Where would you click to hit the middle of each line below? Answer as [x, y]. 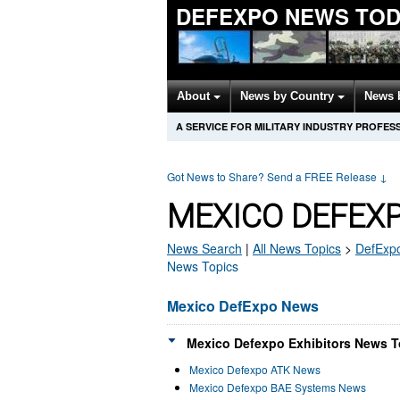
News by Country [289, 96]
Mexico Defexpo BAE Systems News [278, 387]
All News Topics [297, 248]
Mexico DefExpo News [243, 306]
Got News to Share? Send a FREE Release [273, 176]
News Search [204, 248]
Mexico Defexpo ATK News [255, 369]
